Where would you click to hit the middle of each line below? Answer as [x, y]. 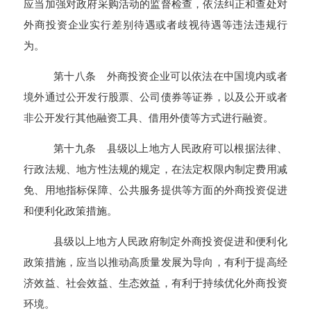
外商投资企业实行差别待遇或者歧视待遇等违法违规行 [155, 24]
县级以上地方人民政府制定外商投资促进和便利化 [170, 242]
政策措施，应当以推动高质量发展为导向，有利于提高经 [155, 262]
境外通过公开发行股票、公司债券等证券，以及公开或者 [155, 96]
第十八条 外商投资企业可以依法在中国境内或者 [170, 76]
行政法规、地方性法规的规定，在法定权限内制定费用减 [155, 169]
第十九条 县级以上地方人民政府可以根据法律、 [170, 149]
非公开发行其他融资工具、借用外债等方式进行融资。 [149, 117]
